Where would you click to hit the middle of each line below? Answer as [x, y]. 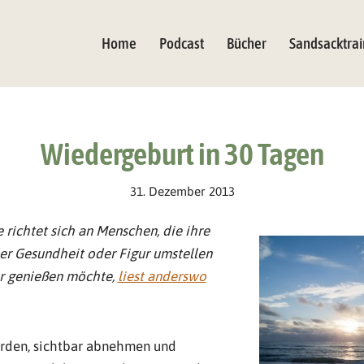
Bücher [247, 44]
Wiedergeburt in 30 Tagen [182, 154]
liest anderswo [162, 276]
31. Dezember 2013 [182, 191]
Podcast [182, 44]
